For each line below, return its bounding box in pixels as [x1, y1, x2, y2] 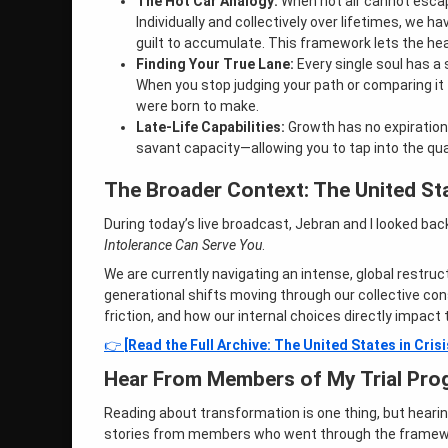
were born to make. [136, 98, 259, 115]
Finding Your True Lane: [136, 56, 294, 73]
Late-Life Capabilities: [136, 119, 285, 136]
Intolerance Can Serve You [104, 237, 262, 254]
